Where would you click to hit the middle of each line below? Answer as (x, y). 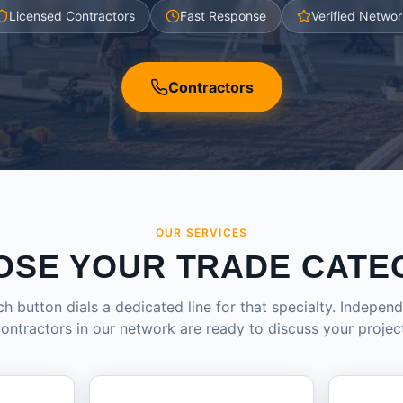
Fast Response (223, 16)
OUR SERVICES (201, 233)
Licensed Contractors (72, 16)
